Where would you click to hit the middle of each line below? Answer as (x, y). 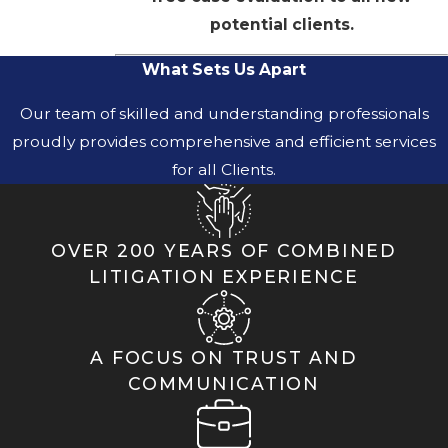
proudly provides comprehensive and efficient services (224, 141)
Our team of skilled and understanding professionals (224, 113)
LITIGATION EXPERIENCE (224, 277)
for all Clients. (224, 169)
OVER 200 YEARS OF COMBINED (224, 251)
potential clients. (281, 24)
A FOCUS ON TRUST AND (224, 357)
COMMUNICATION (224, 383)
